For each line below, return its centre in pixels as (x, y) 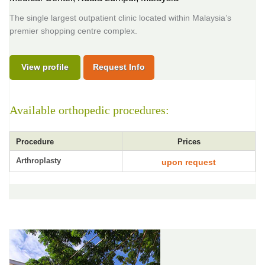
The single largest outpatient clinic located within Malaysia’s (120, 18)
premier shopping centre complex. (73, 31)
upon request (189, 162)
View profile (45, 67)
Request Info (119, 67)
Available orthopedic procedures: (89, 110)
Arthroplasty (38, 161)
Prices (189, 142)
